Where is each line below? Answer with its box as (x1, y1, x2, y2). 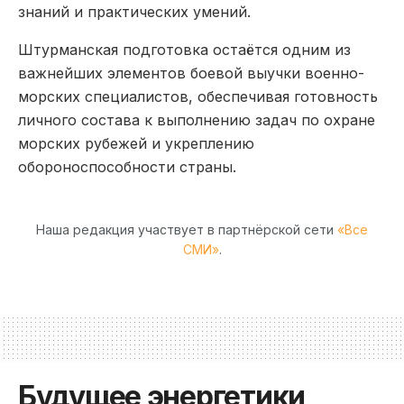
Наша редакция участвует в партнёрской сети (36, 221, 337, 237)
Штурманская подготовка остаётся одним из (18, 41, 351, 60)
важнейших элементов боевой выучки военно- (18, 64, 364, 83)
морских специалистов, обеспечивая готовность (18, 87, 378, 106)
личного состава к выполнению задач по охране (18, 111, 375, 130)
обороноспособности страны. (18, 158, 236, 177)
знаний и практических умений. (18, 3, 251, 22)
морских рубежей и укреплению (18, 134, 254, 153)
